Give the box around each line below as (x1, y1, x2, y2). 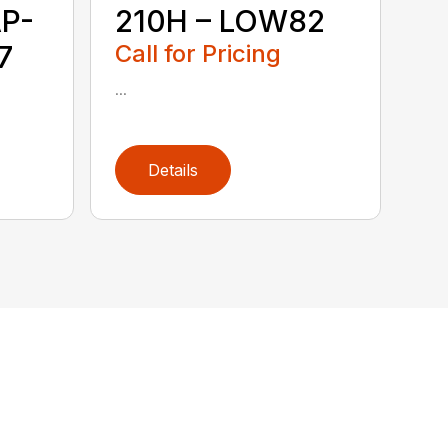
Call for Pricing (115, 39, 282, 69)
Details (148, 160, 199, 181)
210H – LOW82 (115, 3, 326, 40)
